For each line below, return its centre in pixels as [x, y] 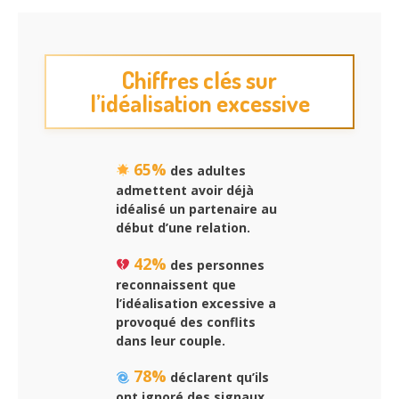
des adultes [206, 170]
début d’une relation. [183, 227]
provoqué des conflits [186, 322]
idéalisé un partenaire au [196, 208]
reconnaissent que [176, 284]
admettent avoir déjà [185, 190]
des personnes [215, 265]
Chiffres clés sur [199, 79]
